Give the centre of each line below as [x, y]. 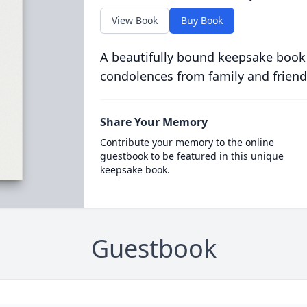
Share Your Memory [153, 122]
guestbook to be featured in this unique [192, 156]
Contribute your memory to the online [187, 142]
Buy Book [201, 20]
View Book [134, 20]
